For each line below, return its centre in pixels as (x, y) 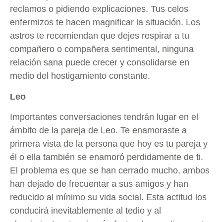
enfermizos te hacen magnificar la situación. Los (105, 23)
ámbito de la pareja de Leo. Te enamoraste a (98, 130)
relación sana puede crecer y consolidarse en (100, 63)
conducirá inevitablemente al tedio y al (85, 210)
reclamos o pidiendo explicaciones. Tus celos (99, 9)
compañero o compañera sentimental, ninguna (102, 49)
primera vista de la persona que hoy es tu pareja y (109, 143)
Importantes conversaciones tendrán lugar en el (104, 117)
